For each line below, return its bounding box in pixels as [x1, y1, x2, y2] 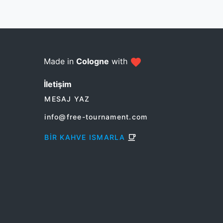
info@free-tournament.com [44, 112, 148, 121]
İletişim [44, 79, 72, 89]
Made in [44, 56, 76, 66]
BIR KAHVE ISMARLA [44, 133, 125, 142]
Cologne [76, 56, 109, 66]
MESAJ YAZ [44, 95, 90, 104]
